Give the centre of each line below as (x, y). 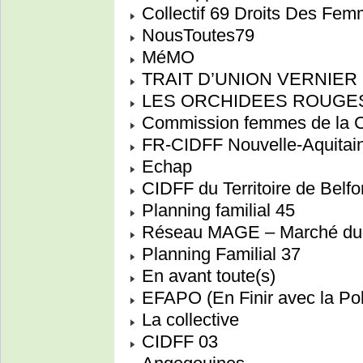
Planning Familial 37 (219, 254)
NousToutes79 (196, 36)
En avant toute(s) (206, 276)
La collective (188, 320)
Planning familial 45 (216, 211)
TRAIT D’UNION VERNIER (247, 79)
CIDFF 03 (177, 342)
